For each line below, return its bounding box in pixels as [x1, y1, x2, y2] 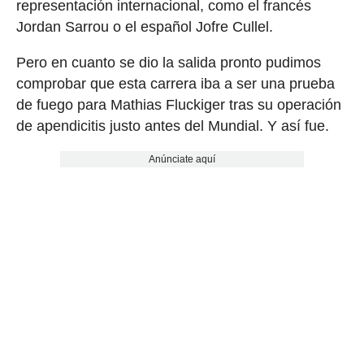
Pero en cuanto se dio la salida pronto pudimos [15, 54, 321, 71]
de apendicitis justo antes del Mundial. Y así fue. [15, 117, 329, 134]
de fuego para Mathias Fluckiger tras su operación [15, 96, 341, 113]
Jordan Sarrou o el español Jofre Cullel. [15, 18, 273, 35]
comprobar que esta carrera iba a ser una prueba [15, 75, 335, 92]
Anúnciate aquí [148, 153, 215, 165]
